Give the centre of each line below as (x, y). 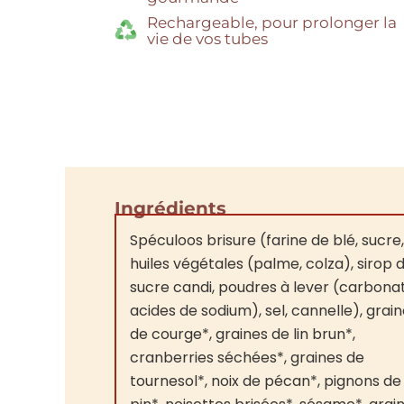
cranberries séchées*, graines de (247, 357)
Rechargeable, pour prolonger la (272, 22)
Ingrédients (170, 208)
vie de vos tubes (208, 38)
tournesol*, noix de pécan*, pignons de (266, 381)
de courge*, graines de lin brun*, (243, 334)
